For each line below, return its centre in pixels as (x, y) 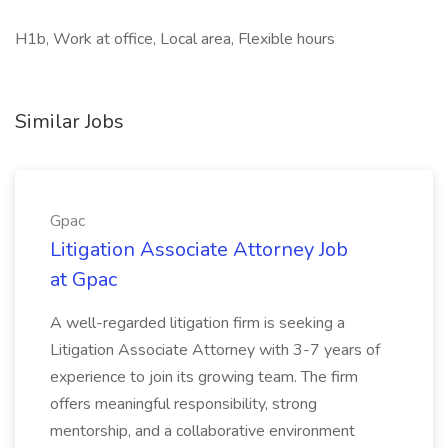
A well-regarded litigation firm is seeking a (197, 323)
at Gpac (83, 279)
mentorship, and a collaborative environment (202, 431)
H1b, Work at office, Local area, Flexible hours (175, 39)
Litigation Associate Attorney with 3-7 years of (215, 350)
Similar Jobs (69, 121)
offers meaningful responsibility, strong (183, 404)
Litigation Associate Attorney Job (199, 249)
